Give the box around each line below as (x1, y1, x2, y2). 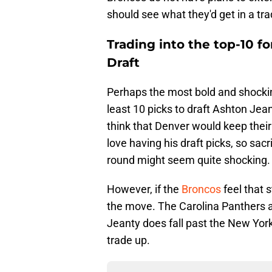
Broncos (182, 183, 223, 196)
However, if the (107, 183, 182, 196)
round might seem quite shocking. (107, 154, 270, 167)
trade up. (107, 234, 150, 247)
